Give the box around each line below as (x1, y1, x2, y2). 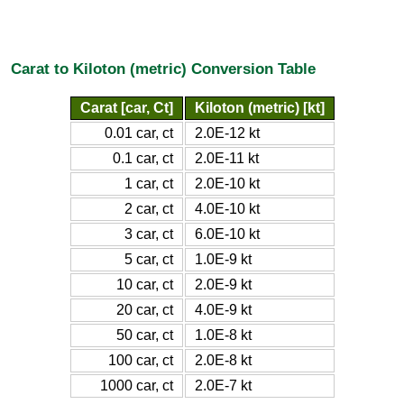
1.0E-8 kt (194, 326, 252, 343)
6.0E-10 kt (194, 225, 260, 242)
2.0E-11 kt (194, 150, 259, 166)
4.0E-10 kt (194, 200, 260, 216)
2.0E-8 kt (194, 352, 252, 368)
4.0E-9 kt (194, 301, 252, 317)
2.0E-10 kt (194, 175, 260, 191)
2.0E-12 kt (194, 124, 260, 141)
